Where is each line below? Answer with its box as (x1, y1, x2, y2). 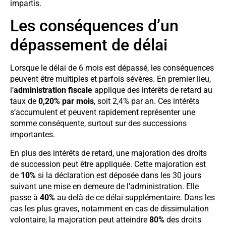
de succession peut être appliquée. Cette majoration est (10, 159, 206, 169)
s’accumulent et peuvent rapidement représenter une (10, 107, 195, 118)
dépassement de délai (10, 35, 167, 55)
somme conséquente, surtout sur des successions (10, 119, 187, 129)
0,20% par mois (38, 96, 94, 106)
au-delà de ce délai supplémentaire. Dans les (55, 192, 215, 202)
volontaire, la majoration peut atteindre (10, 214, 149, 224)
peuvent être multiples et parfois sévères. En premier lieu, (10, 74, 211, 84)
